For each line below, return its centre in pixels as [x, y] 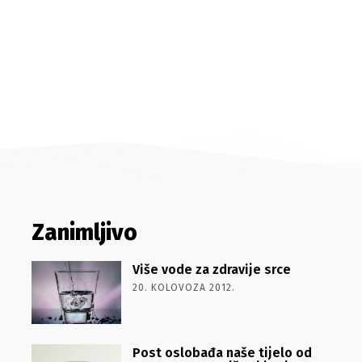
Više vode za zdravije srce [211, 269]
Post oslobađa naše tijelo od [222, 352]
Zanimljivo [84, 232]
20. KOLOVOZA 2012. [183, 288]
